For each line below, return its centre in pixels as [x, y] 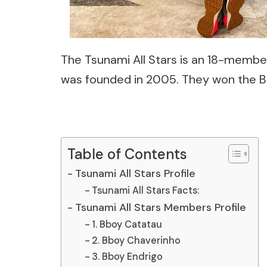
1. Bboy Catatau [127, 224]
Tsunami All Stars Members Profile [160, 207]
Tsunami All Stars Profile [135, 173]
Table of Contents [127, 154]
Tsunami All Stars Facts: [145, 190]
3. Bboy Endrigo [127, 257]
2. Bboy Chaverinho [136, 240]
